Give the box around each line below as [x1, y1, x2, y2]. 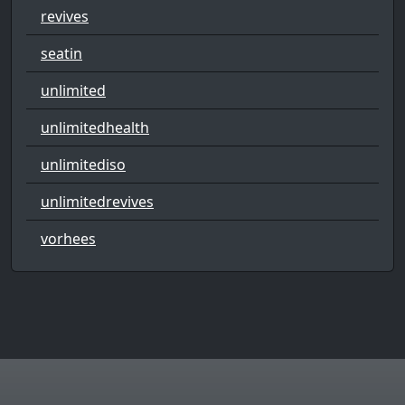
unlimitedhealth [41, 117, 149, 137]
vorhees [41, 228, 96, 249]
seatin [41, 42, 82, 63]
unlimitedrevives [41, 191, 154, 212]
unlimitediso [41, 154, 126, 174]
